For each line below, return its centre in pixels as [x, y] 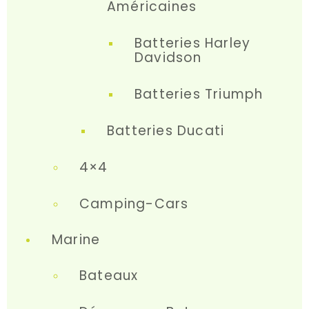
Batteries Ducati [166, 131]
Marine [76, 240]
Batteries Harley [193, 43]
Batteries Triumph [199, 94]
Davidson [168, 58]
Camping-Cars [134, 204]
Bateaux [109, 276]
